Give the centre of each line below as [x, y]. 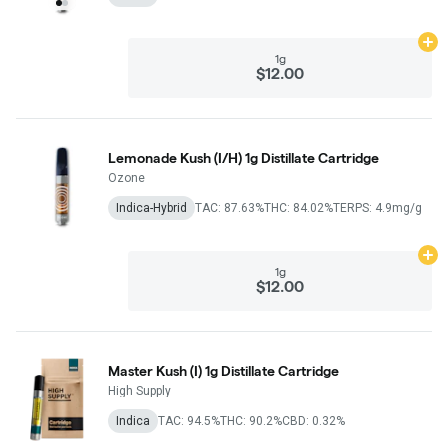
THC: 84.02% [298, 207]
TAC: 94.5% [189, 420]
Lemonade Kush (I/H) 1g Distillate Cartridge [243, 157]
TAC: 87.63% [229, 207]
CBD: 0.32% [313, 420]
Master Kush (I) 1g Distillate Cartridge [223, 370]
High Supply [139, 390]
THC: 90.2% [251, 420]
